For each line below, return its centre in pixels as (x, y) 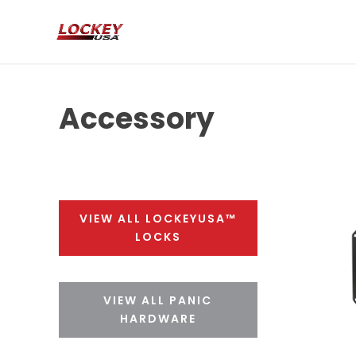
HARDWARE (158, 319)
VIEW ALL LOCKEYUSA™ (158, 218)
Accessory (136, 118)
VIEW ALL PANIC (158, 301)
